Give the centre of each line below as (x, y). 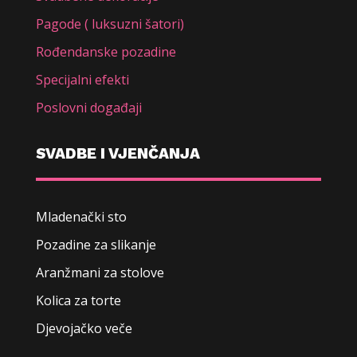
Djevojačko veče (84, 328)
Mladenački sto (81, 216)
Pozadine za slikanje (96, 244)
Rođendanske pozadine (106, 51)
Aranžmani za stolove (100, 272)
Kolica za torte (78, 300)
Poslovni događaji (88, 107)
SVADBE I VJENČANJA (118, 153)
